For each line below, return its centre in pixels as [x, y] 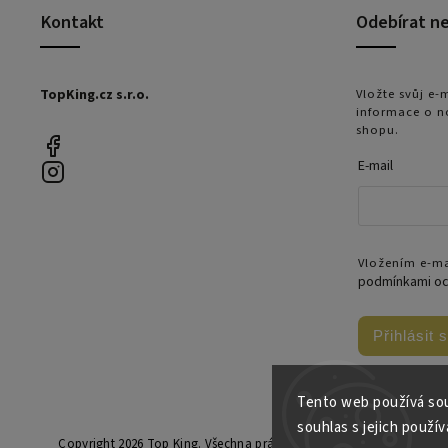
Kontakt [72, 22]
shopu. [377, 130]
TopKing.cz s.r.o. [94, 95]
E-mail [375, 166]
